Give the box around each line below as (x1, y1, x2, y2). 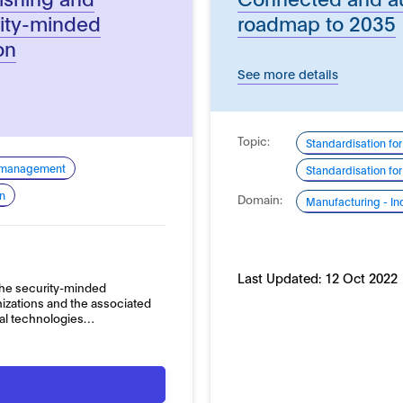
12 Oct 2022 (324, 268, 398, 286)
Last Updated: (237, 268, 325, 286)
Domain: (237, 190, 282, 207)
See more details (237, 64, 338, 82)
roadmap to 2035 (237, 8, 396, 36)
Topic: (237, 131, 270, 148)
